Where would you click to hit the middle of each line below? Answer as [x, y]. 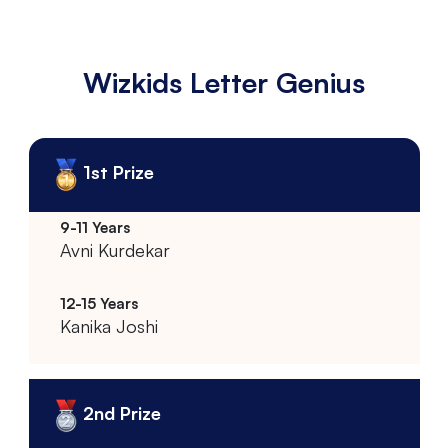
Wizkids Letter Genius [224, 83]
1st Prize [118, 171]
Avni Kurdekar [114, 249]
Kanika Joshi [108, 325]
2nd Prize [121, 412]
